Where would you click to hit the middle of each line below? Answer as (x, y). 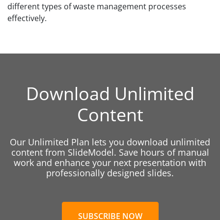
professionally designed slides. (110, 173)
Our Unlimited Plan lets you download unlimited (110, 142)
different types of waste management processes (97, 6)
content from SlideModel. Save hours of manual (110, 152)
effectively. (27, 18)
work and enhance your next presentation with (110, 163)
